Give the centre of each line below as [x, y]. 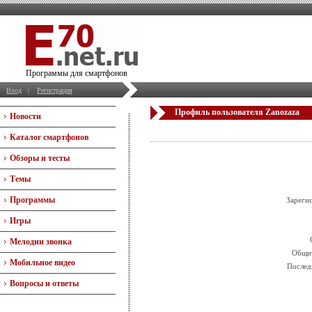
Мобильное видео [42, 263]
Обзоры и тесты [40, 158]
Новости [25, 116]
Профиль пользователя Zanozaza [237, 112]
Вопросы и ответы [44, 283]
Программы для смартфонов [77, 73]
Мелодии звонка [41, 242]
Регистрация [55, 90]
